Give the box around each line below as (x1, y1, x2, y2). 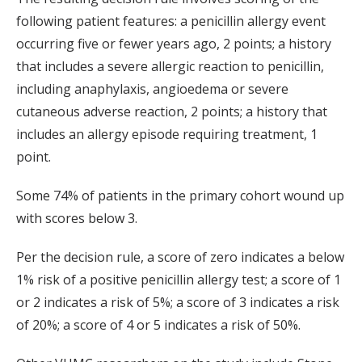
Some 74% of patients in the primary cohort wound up (16, 187, 344, 204)
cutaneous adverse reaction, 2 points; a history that (16, 103, 327, 120)
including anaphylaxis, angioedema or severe (16, 80, 288, 98)
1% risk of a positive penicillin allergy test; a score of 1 (16, 271, 341, 288)
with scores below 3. (16, 209, 137, 227)
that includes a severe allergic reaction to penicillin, (16, 57, 324, 75)
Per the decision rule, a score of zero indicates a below (16, 248, 344, 266)
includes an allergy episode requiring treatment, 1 (16, 125, 318, 143)
